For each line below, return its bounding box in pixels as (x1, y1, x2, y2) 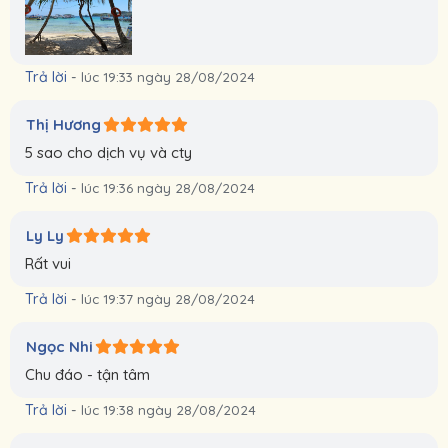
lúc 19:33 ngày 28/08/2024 (81, 68, 255, 86)
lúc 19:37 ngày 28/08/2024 (81, 290, 255, 308)
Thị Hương (26, 115, 101, 135)
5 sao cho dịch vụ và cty (25, 143, 192, 163)
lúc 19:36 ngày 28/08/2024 (81, 179, 255, 197)
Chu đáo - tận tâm (25, 365, 150, 385)
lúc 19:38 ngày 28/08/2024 (81, 401, 256, 419)
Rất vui (25, 254, 71, 274)
